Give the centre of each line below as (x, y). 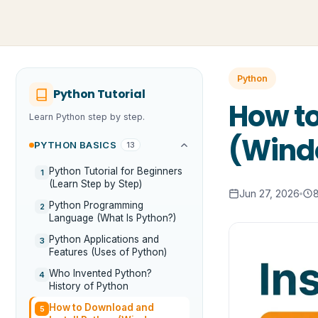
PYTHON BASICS (76, 145)
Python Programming (96, 205)
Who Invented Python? (100, 273)
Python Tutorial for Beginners (116, 171)
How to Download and (102, 307)
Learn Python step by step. (87, 117)
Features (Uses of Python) (108, 252)
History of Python (89, 286)
